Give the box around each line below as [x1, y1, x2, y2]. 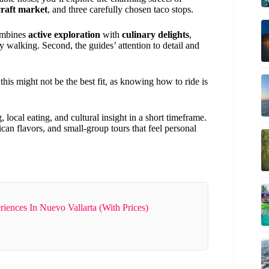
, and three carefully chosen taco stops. [47, 4, 193, 14]
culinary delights [122, 29, 189, 40]
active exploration [28, 29, 100, 40]
